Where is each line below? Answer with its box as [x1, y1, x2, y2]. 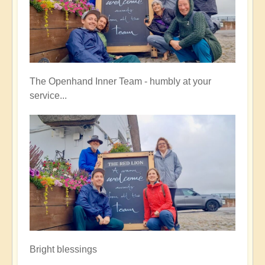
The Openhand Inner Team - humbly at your [30, 76, 211, 87]
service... [30, 91, 67, 101]
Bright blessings [30, 244, 97, 255]
